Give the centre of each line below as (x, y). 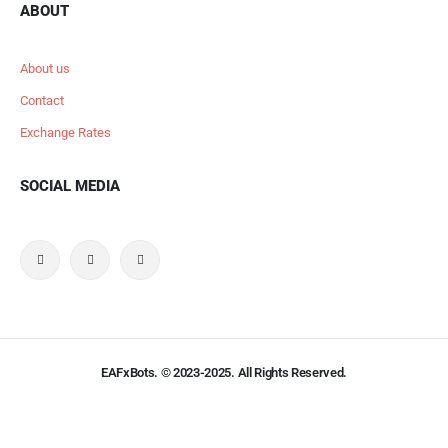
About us (45, 68)
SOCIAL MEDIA (70, 185)
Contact (42, 100)
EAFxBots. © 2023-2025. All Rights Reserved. (224, 372)
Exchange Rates (65, 132)
